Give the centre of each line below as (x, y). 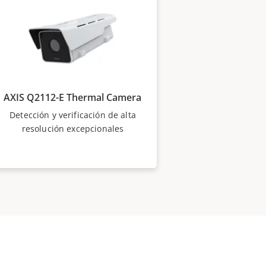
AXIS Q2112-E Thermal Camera (73, 97)
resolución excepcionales (73, 129)
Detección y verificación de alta (73, 115)
